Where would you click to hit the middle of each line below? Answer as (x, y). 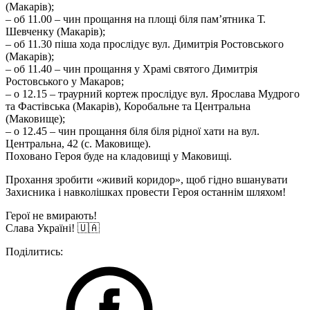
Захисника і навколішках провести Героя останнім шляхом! (146, 192)
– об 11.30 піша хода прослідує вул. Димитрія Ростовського (145, 44)
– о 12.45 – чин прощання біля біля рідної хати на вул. (133, 131)
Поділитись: (34, 252)
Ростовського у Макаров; (65, 81)
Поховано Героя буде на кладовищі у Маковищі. (119, 156)
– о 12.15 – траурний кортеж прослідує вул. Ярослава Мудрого (153, 94)
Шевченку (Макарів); (55, 31)
